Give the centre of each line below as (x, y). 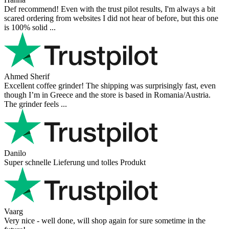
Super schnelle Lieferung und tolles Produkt (75, 162)
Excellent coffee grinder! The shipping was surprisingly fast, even (110, 85)
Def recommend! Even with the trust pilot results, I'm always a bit (110, 9)
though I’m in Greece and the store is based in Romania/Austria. (107, 95)
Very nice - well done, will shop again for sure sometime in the (105, 220)
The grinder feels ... (36, 104)
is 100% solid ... (30, 27)
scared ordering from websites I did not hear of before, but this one (111, 18)
